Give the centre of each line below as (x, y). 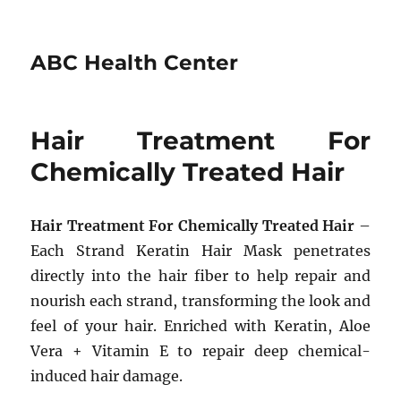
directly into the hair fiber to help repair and (200, 276)
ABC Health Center (135, 63)
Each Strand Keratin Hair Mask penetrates (200, 251)
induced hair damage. (107, 376)
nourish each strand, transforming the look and (200, 301)
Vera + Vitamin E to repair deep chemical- (200, 351)
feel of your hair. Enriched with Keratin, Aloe (200, 326)
